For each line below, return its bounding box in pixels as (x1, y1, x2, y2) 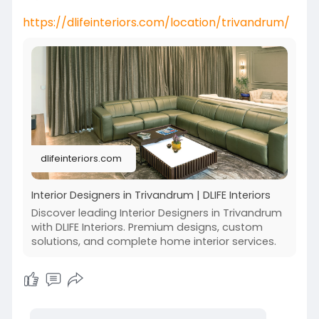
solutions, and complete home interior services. (31, 234, 276, 249)
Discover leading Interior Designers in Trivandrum (31, 206, 282, 221)
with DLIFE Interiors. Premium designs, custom (31, 220, 263, 235)
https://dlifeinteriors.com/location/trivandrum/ (22, 14, 290, 31)
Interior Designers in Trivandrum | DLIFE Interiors (31, 188, 271, 203)
